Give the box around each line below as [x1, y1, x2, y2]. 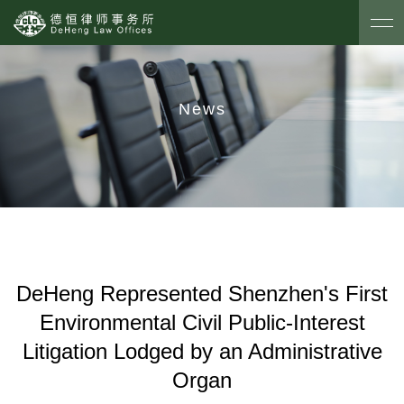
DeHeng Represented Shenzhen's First [16, 281, 388, 306]
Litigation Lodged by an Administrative [22, 339, 382, 363]
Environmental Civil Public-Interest [39, 310, 365, 335]
